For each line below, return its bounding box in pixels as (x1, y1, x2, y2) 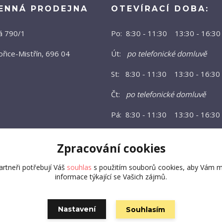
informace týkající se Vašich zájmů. (55, 172, 167, 181)
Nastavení (57, 205, 96, 214)
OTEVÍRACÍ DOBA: (111, 4, 209, 14)
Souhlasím (125, 205, 165, 214)
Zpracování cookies (56, 141, 166, 156)
